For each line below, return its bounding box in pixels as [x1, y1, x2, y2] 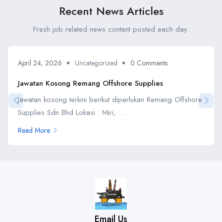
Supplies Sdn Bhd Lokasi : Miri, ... [18, 107, 124, 118]
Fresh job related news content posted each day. [33, 24, 189, 35]
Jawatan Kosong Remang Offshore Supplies [18, 77, 163, 89]
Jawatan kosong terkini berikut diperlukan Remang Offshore [18, 94, 202, 105]
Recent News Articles [58, 3, 164, 19]
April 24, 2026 [18, 57, 62, 68]
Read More [18, 125, 50, 135]
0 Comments [130, 57, 167, 68]
